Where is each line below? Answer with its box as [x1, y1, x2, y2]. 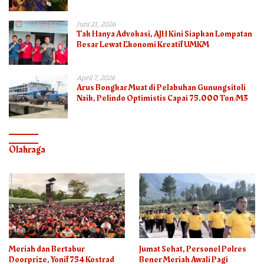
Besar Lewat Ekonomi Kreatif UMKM [77, 38, 209, 51]
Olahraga [9, 142, 45, 157]
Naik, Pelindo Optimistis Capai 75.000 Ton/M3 [77, 91, 248, 104]
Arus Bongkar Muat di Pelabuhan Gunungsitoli [77, 81, 246, 94]
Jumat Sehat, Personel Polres [139, 243, 246, 256]
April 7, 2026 [77, 73, 115, 83]
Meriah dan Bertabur [9, 243, 85, 256]
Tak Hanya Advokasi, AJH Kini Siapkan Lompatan [77, 27, 252, 40]
